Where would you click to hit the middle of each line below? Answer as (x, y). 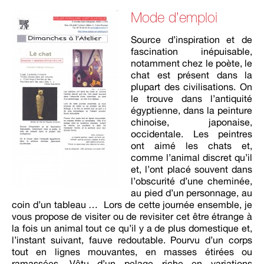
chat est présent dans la (192, 75)
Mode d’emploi (174, 19)
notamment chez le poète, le (192, 63)
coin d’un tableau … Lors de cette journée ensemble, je (132, 204)
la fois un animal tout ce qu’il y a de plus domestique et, (132, 228)
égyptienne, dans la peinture (192, 110)
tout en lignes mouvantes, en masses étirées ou (132, 252)
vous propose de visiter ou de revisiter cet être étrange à (132, 216)
